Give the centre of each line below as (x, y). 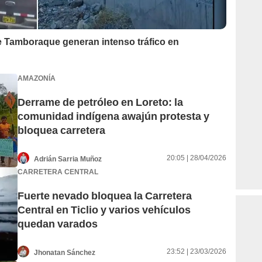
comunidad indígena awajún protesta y (113, 116)
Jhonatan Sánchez (65, 252)
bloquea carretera (61, 130)
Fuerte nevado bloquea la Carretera (105, 196)
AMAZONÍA (37, 78)
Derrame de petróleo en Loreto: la (100, 102)
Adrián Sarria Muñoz (68, 159)
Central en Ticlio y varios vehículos (104, 210)
